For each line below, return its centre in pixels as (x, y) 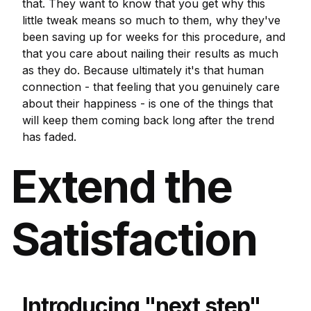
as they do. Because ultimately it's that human (143, 70)
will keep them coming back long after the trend (148, 120)
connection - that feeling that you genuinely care (151, 87)
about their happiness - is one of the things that (148, 103)
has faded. (49, 137)
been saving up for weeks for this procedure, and (154, 37)
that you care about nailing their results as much (150, 53)
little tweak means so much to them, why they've (151, 20)
